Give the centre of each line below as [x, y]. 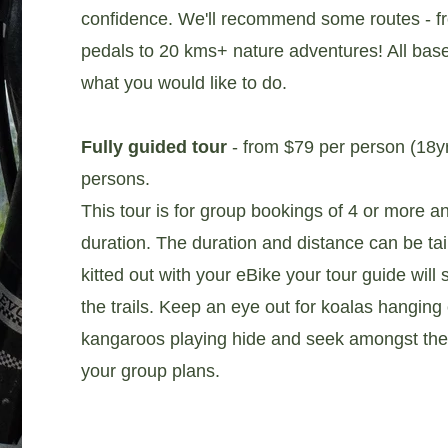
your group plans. [150, 371]
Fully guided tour [153, 147]
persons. [115, 179]
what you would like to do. [183, 83]
